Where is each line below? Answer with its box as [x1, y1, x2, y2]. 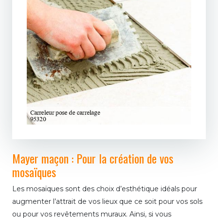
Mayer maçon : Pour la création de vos [12, 149, 173, 167]
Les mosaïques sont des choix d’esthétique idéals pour [12, 184, 197, 194]
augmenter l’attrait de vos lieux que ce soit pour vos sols [12, 197, 202, 206]
